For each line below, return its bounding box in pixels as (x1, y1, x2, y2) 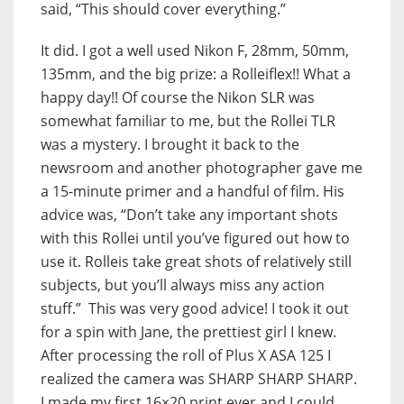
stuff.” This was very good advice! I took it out (41, 298, 349, 319)
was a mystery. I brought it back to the (41, 134, 299, 155)
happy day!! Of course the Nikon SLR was (41, 87, 315, 108)
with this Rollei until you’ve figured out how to (41, 228, 350, 249)
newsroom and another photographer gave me (41, 158, 363, 179)
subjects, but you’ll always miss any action (41, 275, 325, 296)
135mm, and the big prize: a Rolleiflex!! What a (41, 64, 351, 85)
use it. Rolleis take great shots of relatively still (41, 252, 352, 272)
